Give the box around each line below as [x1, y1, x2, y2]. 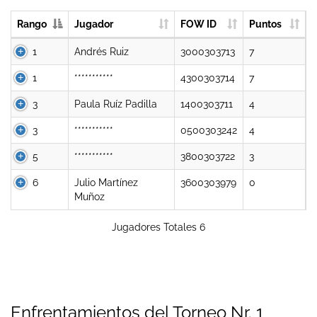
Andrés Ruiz [74, 45, 129, 57]
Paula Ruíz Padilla [74, 98, 157, 110]
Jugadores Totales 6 [112, 221, 205, 233]
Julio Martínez [74, 176, 138, 188]
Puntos [249, 18, 282, 30]
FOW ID [180, 18, 217, 30]
